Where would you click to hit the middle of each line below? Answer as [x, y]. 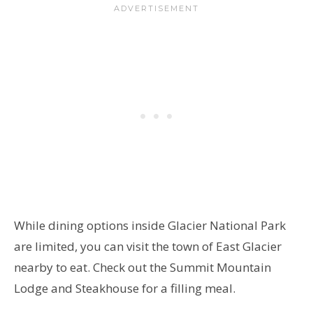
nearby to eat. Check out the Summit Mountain [143, 267]
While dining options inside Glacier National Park [150, 225]
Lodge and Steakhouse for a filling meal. [126, 288]
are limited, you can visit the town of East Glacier [148, 246]
